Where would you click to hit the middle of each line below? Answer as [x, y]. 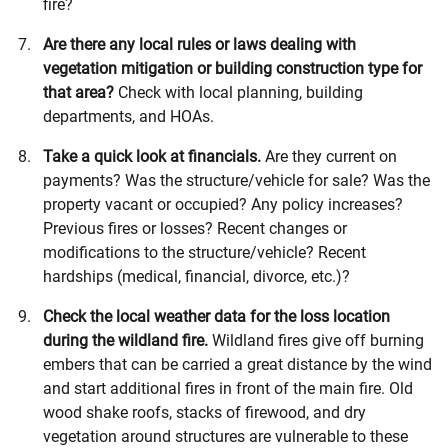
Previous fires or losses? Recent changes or [195, 228]
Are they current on [331, 156]
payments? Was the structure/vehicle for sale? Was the [236, 180]
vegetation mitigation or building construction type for [232, 68]
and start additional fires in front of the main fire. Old [228, 388]
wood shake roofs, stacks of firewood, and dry [204, 412]
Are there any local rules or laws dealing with [199, 44]
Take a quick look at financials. [154, 156]
